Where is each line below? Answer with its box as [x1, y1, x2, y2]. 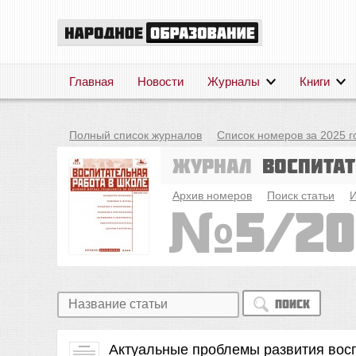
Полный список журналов [69, 129, 202, 141]
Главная [69, 75, 114, 88]
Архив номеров [172, 189, 252, 202]
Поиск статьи [267, 189, 335, 202]
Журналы [207, 75, 260, 88]
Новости [137, 75, 184, 88]
